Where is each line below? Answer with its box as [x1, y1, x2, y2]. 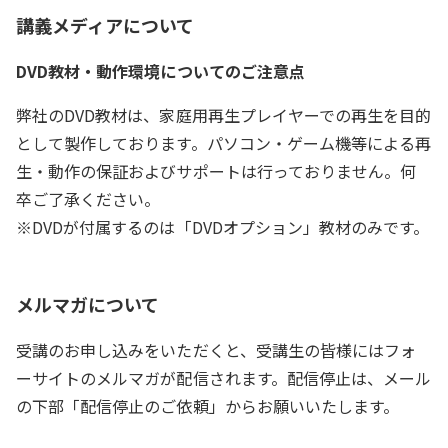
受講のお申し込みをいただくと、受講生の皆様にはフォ [16, 337, 417, 362]
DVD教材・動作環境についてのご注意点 [16, 58, 305, 83]
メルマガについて [16, 290, 160, 317]
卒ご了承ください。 [16, 186, 161, 211]
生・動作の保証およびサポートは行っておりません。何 [16, 158, 417, 183]
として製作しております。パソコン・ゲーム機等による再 [16, 130, 432, 155]
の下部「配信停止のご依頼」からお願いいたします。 [16, 393, 400, 418]
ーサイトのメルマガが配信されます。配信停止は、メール [16, 365, 432, 390]
